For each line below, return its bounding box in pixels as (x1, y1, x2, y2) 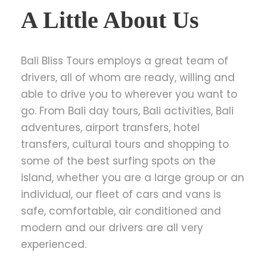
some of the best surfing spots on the (21, 154, 216, 168)
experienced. (21, 237, 86, 252)
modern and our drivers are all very (21, 221, 203, 235)
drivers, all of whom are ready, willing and (21, 70, 235, 85)
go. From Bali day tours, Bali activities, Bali (21, 104, 234, 118)
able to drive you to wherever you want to (21, 87, 237, 101)
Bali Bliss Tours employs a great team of (21, 54, 228, 68)
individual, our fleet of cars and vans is (21, 187, 221, 201)
